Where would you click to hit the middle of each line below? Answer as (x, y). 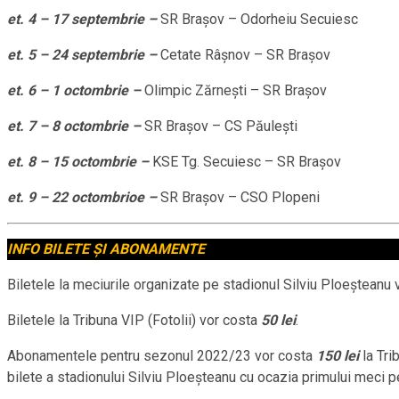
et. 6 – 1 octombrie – (76, 91)
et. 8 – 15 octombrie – (80, 162)
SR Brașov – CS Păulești (221, 126)
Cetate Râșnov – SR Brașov (245, 55)
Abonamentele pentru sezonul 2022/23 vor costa (162, 356)
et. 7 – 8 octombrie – (76, 126)
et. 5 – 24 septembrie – (84, 55)
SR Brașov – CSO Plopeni (240, 198)
